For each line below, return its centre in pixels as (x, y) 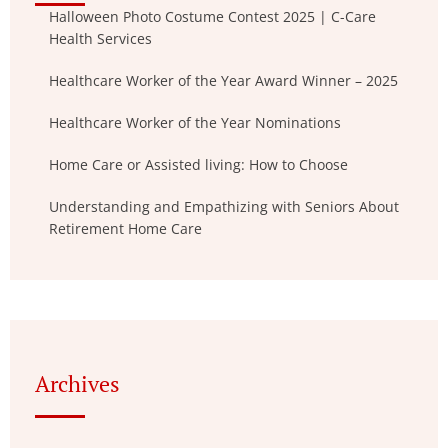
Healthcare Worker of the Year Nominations (195, 123)
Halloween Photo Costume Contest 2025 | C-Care (212, 17)
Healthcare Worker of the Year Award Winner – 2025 (223, 81)
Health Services (100, 39)
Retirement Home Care (125, 229)
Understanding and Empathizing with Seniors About (224, 207)
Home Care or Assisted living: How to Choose (198, 165)
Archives (77, 384)
